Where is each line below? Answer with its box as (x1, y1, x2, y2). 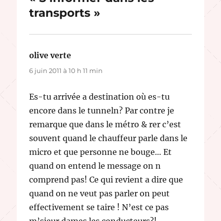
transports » (29, 5, 101, 20)
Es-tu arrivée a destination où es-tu (29, 91, 170, 102)
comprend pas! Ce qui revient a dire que (29, 174, 184, 184)
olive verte (29, 50, 72, 60)
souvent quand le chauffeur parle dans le (29, 133, 188, 143)
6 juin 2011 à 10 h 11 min (29, 66, 103, 74)
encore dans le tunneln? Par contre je (29, 105, 175, 115)
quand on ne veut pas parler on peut (29, 188, 170, 198)
